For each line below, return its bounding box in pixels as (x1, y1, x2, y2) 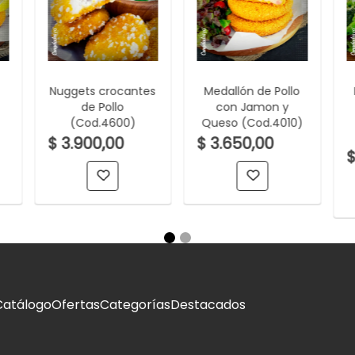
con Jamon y (216, 99, 289, 115)
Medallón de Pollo (204, 83, 300, 99)
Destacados (170, 296, 246, 314)
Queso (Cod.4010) (201, 115, 303, 131)
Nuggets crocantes (49, 83, 156, 99)
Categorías (100, 296, 170, 314)
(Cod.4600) (70, 115, 136, 131)
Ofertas (52, 296, 100, 314)
